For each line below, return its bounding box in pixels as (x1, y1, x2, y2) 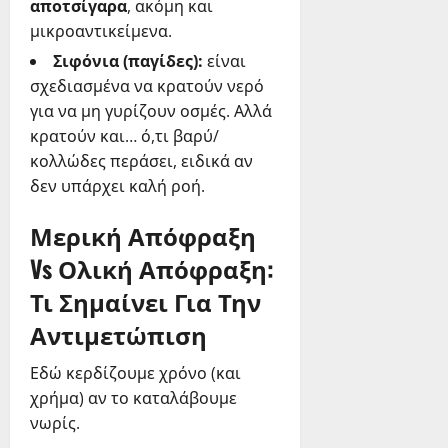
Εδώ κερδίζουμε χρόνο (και (30, 362, 241, 385)
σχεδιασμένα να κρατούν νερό (30, 75, 264, 98)
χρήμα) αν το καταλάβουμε (30, 387, 237, 410)
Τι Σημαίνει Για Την (30, 283, 261, 320)
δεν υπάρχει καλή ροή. (30, 175, 205, 198)
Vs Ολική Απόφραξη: (30, 250, 274, 287)
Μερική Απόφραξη (30, 217, 256, 254)
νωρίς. (30, 412, 80, 435)
